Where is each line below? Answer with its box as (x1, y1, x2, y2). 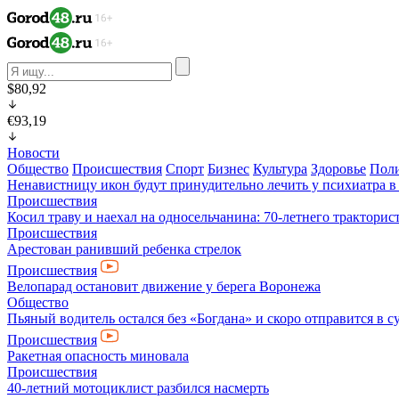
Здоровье (311, 161, 366, 176)
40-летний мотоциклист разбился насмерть (7, 380, 269, 395)
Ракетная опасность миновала (7, 348, 189, 363)
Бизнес (208, 161, 249, 176)
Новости (7, 145, 60, 160)
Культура (253, 161, 307, 176)
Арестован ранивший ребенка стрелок (7, 241, 241, 256)
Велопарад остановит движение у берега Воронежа (7, 279, 321, 294)
